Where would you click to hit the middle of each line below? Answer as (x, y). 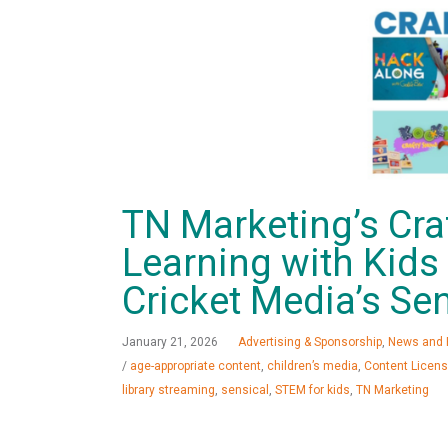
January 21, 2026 (170, 342)
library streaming (168, 390)
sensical (245, 390)
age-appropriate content (195, 366)
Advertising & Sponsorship (310, 342)
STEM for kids (312, 390)
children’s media (312, 366)
